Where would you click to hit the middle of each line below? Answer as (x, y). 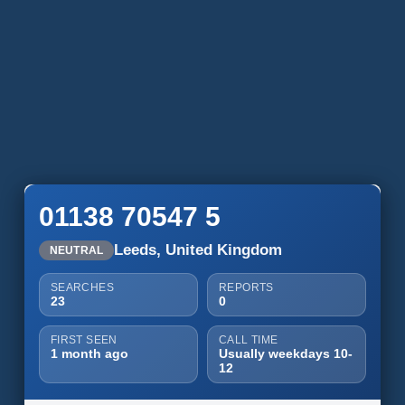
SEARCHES (82, 287)
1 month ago (89, 353)
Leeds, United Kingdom (198, 250)
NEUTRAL (76, 250)
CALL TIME (248, 340)
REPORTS (246, 287)
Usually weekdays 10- (285, 353)
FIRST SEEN (84, 340)
